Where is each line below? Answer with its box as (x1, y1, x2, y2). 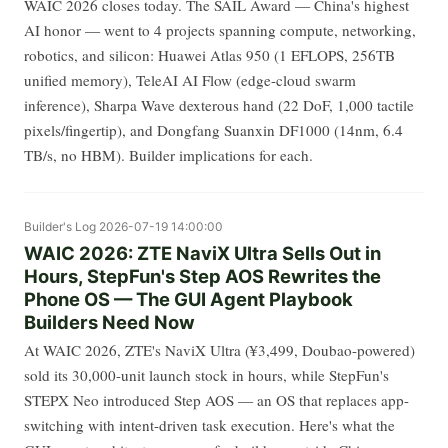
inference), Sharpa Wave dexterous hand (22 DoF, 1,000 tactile (24, 95, 414, 116)
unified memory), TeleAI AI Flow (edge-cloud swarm (24, 70, 356, 91)
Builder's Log (24, 219, 96, 235)
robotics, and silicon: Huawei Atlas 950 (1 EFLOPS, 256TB (24, 45, 395, 66)
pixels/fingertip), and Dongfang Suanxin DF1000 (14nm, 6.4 (24, 120, 403, 141)
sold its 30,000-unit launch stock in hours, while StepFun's (24, 364, 389, 385)
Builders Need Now (24, 311, 195, 334)
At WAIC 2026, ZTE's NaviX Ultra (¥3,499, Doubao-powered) (24, 339, 415, 360)
